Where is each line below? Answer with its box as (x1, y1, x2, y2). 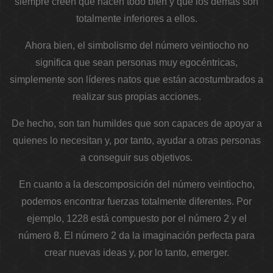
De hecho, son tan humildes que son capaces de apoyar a (11, 118, 262, 129)
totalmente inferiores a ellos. (76, 13, 197, 24)
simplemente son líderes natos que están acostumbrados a (10, 74, 263, 85)
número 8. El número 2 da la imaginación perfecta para (18, 230, 255, 241)
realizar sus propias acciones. (72, 91, 201, 102)
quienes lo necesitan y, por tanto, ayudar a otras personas (12, 135, 261, 146)
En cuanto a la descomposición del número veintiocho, (18, 179, 255, 190)
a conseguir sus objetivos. (80, 152, 193, 163)
